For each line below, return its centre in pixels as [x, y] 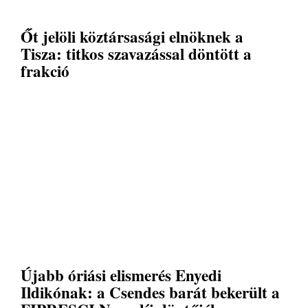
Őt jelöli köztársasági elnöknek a [132, 36]
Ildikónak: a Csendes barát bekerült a [150, 292]
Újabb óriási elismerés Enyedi [121, 275]
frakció [45, 70]
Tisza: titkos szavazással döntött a [136, 53]
